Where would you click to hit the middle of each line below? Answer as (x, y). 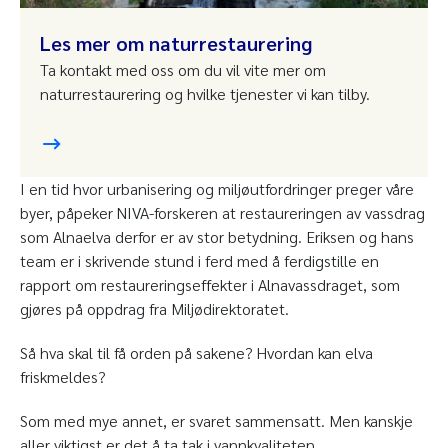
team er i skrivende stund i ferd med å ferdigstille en (199, 261)
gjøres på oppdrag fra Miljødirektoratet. (154, 309)
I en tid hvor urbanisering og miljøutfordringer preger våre (217, 189)
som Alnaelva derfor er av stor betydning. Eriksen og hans (217, 237)
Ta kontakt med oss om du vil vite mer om (183, 70)
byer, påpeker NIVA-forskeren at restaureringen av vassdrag (222, 213)
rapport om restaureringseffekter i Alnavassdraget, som (210, 285)
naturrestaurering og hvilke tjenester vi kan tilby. (205, 94)
